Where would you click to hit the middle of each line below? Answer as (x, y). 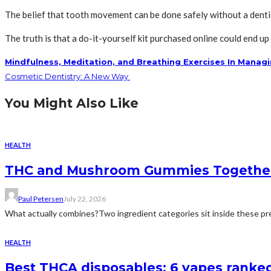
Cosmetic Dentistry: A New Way (67, 77)
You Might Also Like (72, 103)
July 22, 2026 (85, 199)
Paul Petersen (41, 199)
